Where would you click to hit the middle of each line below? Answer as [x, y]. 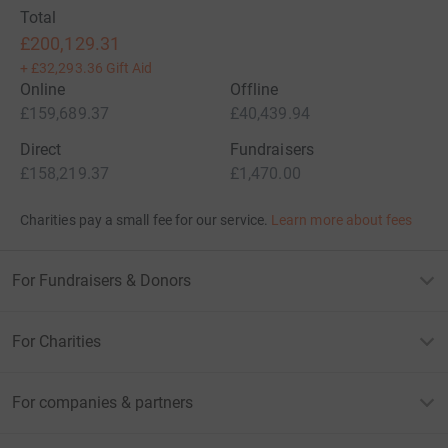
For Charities [56, 341]
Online [43, 89]
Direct [41, 149]
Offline [254, 89]
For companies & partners [102, 402]
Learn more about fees [342, 220]
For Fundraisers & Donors [101, 280]
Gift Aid [129, 68]
